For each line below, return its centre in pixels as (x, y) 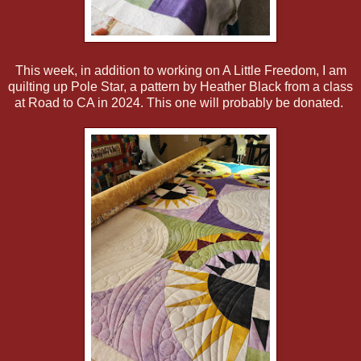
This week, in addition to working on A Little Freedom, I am (180, 71)
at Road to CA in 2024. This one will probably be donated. (180, 103)
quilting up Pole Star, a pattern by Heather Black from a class (180, 87)
